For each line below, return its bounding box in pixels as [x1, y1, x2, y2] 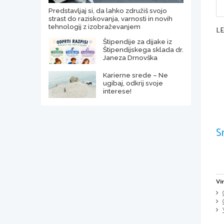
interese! [102, 87, 131, 95]
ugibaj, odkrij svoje [102, 79, 163, 87]
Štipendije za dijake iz [102, 37, 172, 46]
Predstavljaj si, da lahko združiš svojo [48, 6, 167, 15]
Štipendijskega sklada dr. [102, 45, 183, 54]
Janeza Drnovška [102, 53, 157, 62]
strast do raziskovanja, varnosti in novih [48, 14, 172, 23]
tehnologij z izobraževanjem [48, 22, 140, 31]
